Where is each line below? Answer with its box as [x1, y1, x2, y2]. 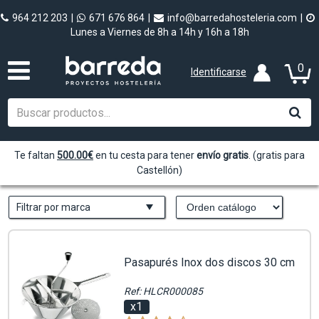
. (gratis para [249, 150, 305, 162]
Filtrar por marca [16, 202, 90, 214]
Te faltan [14, 150, 57, 162]
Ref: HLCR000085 [123, 286, 203, 298]
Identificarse [190, 66, 246, 78]
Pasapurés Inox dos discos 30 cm [123, 256, 295, 270]
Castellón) [137, 164, 182, 177]
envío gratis [197, 150, 249, 162]
